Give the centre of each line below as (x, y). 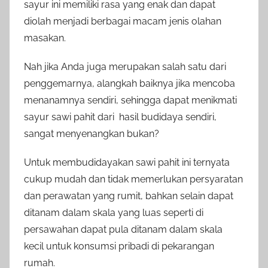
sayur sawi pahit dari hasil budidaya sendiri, (120, 117)
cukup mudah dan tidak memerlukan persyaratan (133, 179)
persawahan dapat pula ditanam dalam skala (123, 230)
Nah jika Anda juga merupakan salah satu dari (125, 67)
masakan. (45, 38)
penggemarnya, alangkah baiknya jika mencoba (130, 84)
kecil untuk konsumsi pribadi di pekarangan (119, 246)
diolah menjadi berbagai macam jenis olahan (123, 22)
